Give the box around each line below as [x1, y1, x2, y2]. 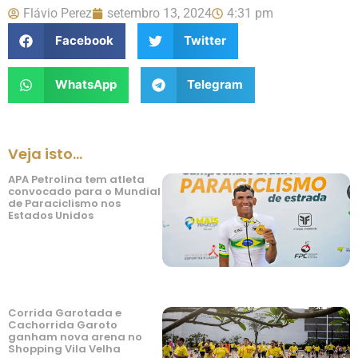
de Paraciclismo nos [8, 195, 121, 211]
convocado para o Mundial [8, 183, 161, 199]
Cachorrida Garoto [8, 317, 117, 333]
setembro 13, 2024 [107, 5, 212, 21]
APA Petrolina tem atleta [8, 171, 145, 187]
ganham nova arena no [8, 329, 142, 345]
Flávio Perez [23, 5, 92, 21]
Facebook [54, 33, 113, 49]
